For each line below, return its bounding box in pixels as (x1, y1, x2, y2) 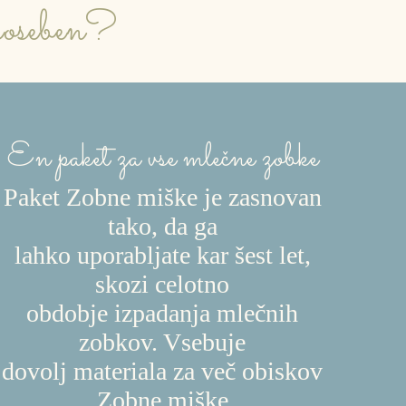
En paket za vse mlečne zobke (6, 133, 318, 183)
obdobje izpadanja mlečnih (26, 298, 299, 327)
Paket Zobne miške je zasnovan (3, 182, 322, 211)
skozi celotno (95, 269, 230, 298)
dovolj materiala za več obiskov (2, 356, 324, 385)
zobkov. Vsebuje (79, 327, 246, 356)
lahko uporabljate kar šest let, (14, 240, 311, 269)
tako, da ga (107, 211, 217, 240)
